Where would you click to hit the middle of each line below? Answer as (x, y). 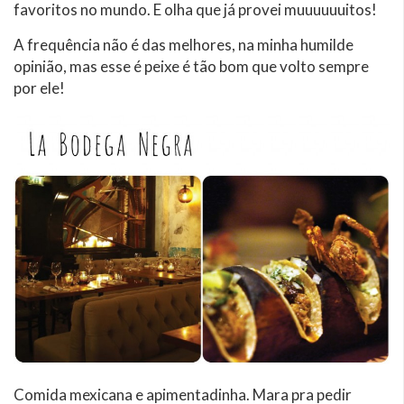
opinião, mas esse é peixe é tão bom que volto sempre (191, 66)
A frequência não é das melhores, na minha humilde (184, 44)
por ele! (39, 87)
